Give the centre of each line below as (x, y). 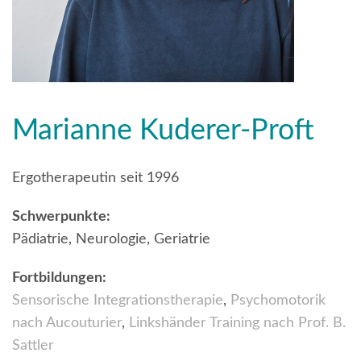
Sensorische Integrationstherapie (118, 300)
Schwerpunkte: (61, 216)
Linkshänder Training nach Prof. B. (237, 323)
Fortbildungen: (59, 278)
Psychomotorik (278, 300)
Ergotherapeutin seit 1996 (95, 178)
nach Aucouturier (67, 323)
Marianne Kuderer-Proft (163, 130)
